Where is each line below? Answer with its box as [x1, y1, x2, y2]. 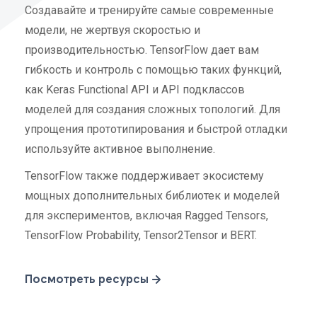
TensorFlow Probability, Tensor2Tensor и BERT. [25, 228, 257, 242]
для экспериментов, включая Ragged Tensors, [25, 208, 268, 222]
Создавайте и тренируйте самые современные [25, 3, 274, 17]
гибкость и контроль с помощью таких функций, [25, 62, 282, 76]
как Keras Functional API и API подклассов [25, 82, 245, 96]
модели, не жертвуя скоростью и [25, 23, 200, 37]
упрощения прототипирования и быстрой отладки [25, 122, 287, 136]
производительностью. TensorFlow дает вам [25, 42, 259, 57]
